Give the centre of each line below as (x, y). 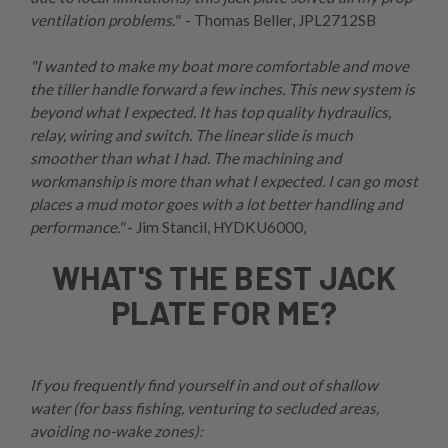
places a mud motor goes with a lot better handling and (216, 203)
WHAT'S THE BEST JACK (224, 276)
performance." (77, 226)
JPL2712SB (337, 19)
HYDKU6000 (258, 226)
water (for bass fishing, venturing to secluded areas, (204, 408)
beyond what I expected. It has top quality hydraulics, (210, 111)
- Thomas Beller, (240, 19)
